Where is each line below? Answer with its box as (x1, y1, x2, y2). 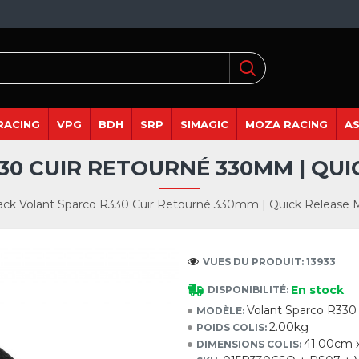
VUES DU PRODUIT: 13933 (203, 255, 336, 268)
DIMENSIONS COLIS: (196, 337, 301, 350)
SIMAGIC (180, 117, 228, 131)
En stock (291, 282, 344, 297)
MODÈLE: (196, 304, 244, 317)
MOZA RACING (245, 117, 328, 131)
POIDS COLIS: (196, 321, 267, 333)
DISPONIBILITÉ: (208, 284, 288, 296)
